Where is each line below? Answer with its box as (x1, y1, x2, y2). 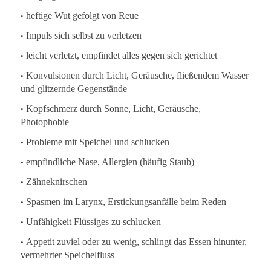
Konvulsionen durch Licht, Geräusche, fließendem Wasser (25, 70, 249, 80)
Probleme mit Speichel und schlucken (25, 137, 169, 148)
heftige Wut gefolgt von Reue (25, 10, 139, 21)
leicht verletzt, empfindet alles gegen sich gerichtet (25, 50, 217, 60)
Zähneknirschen (25, 177, 87, 188)
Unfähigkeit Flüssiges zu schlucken (25, 217, 161, 227)
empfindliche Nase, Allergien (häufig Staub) (25, 157, 194, 168)
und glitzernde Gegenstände (20, 83, 127, 94)
